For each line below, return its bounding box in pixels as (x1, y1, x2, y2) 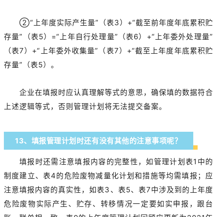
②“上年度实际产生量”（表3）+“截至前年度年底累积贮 (19, 18, 213, 28)
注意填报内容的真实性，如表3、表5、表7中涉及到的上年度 (4, 185, 213, 195)
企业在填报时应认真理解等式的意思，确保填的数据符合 (19, 88, 213, 97)
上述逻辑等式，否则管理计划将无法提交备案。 (4, 102, 167, 111)
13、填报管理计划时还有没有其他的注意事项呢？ (15, 136, 182, 146)
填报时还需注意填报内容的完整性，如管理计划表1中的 (19, 157, 213, 167)
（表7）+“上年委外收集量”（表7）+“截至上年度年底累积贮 (4, 46, 213, 56)
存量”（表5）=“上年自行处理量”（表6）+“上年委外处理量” (4, 32, 213, 42)
